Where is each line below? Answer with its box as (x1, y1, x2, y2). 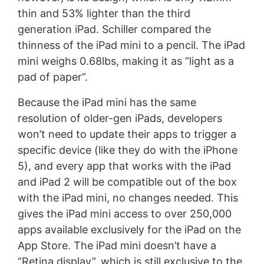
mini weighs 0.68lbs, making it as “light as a (17, 55, 234, 68)
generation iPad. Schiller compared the (17, 23, 211, 36)
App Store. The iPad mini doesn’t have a (17, 239, 216, 252)
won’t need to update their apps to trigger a (17, 128, 236, 141)
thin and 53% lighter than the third (17, 7, 190, 20)
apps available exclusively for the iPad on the (17, 223, 241, 236)
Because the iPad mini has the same (17, 96, 196, 109)
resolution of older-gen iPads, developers (17, 112, 222, 125)
